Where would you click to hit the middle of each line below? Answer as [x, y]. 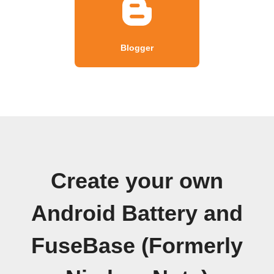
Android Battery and [137, 213]
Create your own [137, 181]
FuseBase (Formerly [137, 246]
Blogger [137, 47]
